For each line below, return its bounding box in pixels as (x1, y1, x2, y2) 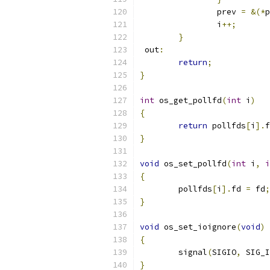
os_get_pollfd (154, 95, 222, 105)
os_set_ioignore (159, 222, 236, 232)
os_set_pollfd (159, 159, 227, 169)
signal (178, 247, 207, 257)
